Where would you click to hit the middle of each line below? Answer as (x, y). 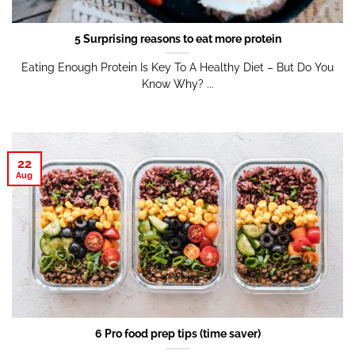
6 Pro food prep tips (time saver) (177, 334)
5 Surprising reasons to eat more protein (177, 38)
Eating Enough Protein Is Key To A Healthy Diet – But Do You (177, 67)
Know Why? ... (177, 84)
